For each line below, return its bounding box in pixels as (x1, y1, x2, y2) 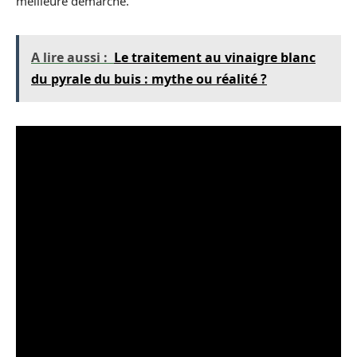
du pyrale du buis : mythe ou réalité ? (31, 70, 267, 88)
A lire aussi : (31, 49, 108, 66)
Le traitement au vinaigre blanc (114, 49, 316, 66)
